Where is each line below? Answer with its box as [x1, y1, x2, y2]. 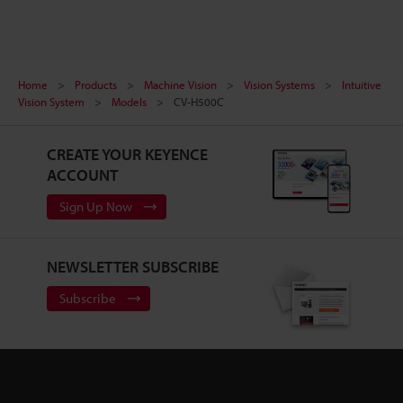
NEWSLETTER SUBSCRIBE [46, 255, 219, 277]
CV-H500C [174, 94, 224, 109]
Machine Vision [144, 76, 217, 92]
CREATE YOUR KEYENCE [46, 143, 208, 165]
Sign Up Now [58, 197, 132, 215]
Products [75, 76, 117, 92]
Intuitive [342, 76, 381, 92]
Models [112, 94, 147, 109]
